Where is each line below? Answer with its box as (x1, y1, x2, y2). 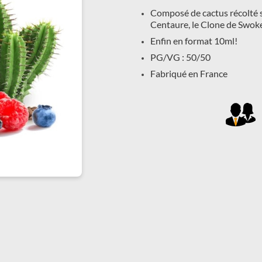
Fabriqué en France (150, 68, 227, 80)
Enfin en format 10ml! (150, 35, 237, 47)
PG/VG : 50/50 (150, 51, 211, 63)
